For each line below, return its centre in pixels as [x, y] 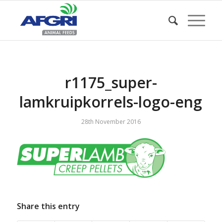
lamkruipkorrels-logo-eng [111, 102]
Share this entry [48, 206]
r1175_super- [111, 83]
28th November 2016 [111, 122]
